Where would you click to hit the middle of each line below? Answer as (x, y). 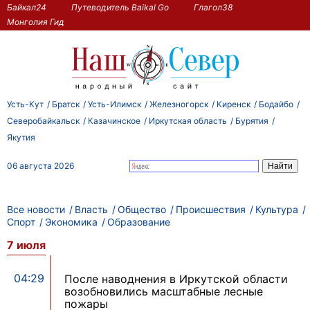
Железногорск (179, 104)
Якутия (21, 137)
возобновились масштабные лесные (164, 292)
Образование (139, 221)
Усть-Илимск (115, 104)
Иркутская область (188, 120)
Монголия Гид (36, 21)
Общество (142, 209)
